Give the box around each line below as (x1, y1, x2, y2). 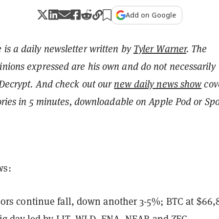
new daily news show (114, 77, 202, 90)
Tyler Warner (133, 42, 187, 55)
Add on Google (126, 10, 176, 20)
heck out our (60, 77, 114, 90)
